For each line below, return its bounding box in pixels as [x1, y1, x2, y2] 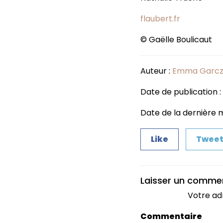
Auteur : [140, 65, 172, 77]
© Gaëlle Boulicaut [140, 33, 212, 45]
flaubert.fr [140, 12, 180, 24]
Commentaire [140, 210, 202, 222]
